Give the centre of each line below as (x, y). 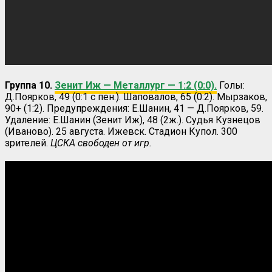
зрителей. (26, 143)
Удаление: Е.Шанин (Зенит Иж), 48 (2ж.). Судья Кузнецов (133, 120)
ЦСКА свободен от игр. (100, 143)
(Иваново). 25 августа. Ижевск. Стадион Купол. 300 (121, 131)
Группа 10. (30, 85)
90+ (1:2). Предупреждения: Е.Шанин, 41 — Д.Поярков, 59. (134, 108)
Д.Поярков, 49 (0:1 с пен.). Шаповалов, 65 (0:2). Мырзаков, (136, 97)
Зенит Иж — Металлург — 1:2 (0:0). (136, 85)
